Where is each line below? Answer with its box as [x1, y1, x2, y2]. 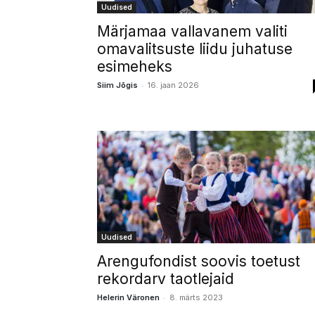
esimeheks [97, 58, 172, 75]
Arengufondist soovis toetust [97, 252, 300, 270]
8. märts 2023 [169, 292, 223, 302]
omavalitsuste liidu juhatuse [97, 40, 292, 58]
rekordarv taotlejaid [97, 270, 234, 288]
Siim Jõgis [97, 80, 138, 90]
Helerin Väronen [97, 292, 160, 302]
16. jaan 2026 [148, 80, 199, 90]
